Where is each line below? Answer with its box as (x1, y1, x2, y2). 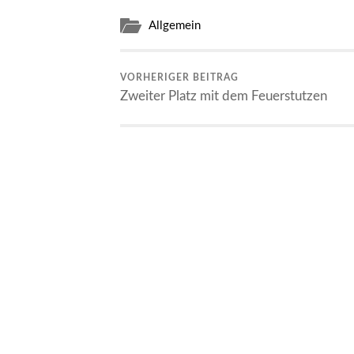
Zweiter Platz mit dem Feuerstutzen (120, 89, 327, 104)
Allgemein (149, 20, 201, 32)
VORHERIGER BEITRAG (120, 73, 239, 83)
